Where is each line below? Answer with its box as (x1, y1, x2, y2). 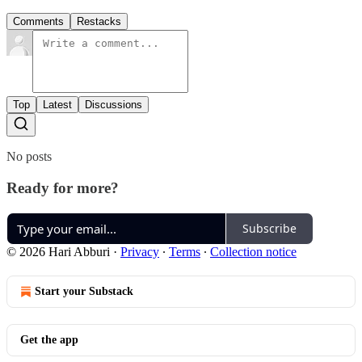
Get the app (20, 333, 78, 346)
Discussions (85, 99, 142, 112)
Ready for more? (6, 179, 119, 196)
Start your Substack (35, 284, 133, 297)
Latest (43, 99, 72, 112)
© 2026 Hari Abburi (6, 244, 110, 259)
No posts (6, 149, 52, 164)
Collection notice (210, 244, 297, 259)
